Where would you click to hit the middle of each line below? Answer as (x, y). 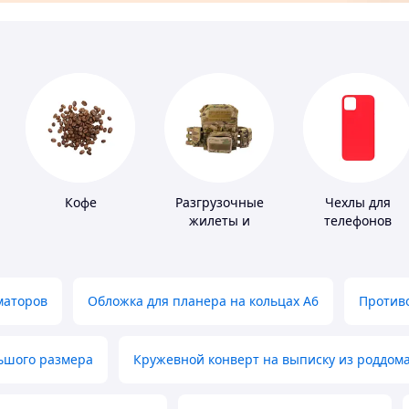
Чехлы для (358, 203)
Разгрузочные (219, 203)
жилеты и (219, 221)
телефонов (358, 221)
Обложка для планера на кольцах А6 (203, 301)
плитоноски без (219, 239)
